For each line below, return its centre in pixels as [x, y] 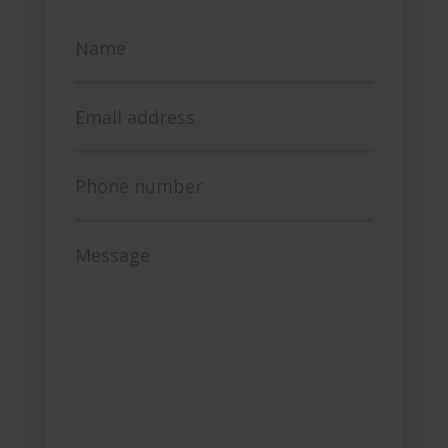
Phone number [138, 185]
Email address [134, 116]
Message [112, 254]
